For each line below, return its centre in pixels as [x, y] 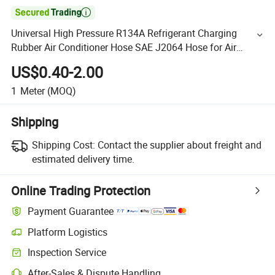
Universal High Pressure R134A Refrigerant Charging [124, 33]
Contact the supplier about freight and [179, 145]
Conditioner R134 [49, 62]
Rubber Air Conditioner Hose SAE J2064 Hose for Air [124, 48]
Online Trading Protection [81, 190]
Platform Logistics [68, 232]
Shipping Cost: [63, 145]
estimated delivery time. [83, 159]
